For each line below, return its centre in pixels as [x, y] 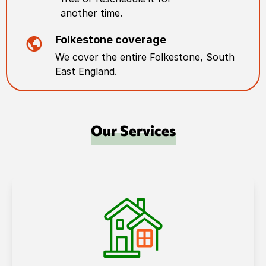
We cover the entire [103, 57]
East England [85, 71]
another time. [91, 13]
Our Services [133, 130]
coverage [140, 39]
